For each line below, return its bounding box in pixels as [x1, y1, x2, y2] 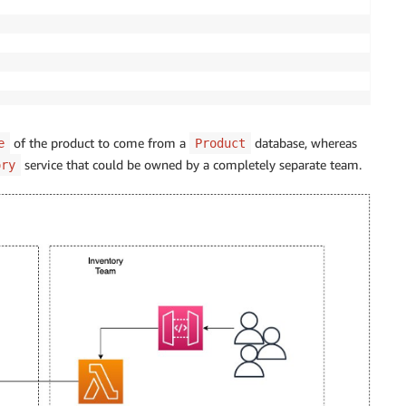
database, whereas [251, 134, 357, 150]
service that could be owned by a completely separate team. [21, 156, 362, 172]
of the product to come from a [10, 134, 189, 150]
